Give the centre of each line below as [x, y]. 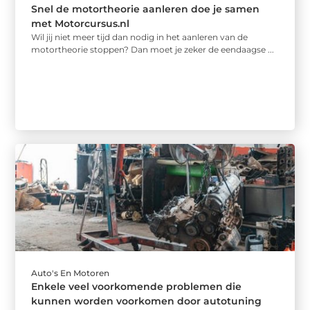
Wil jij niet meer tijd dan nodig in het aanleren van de [140, 37]
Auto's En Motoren [71, 273]
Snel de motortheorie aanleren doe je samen [146, 9]
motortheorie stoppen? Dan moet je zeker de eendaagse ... [153, 50]
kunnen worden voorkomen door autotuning [147, 301]
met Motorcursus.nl [81, 24]
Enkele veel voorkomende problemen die [137, 286]
